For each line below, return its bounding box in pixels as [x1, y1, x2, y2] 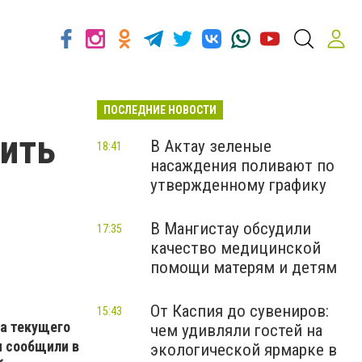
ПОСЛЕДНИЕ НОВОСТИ [103, 103, 217, 116]
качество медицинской [150, 238, 321, 258]
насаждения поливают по [150, 156, 335, 175]
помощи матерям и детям [150, 258, 337, 277]
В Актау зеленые [150, 137, 271, 156]
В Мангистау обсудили [150, 219, 311, 238]
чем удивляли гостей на [150, 321, 322, 340]
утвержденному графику [150, 175, 326, 195]
